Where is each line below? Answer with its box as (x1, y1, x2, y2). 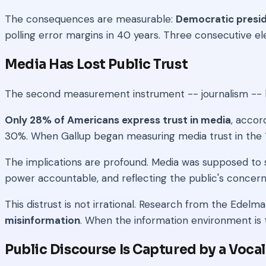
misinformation (5, 213, 80, 227)
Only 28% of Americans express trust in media (5, 113, 231, 126)
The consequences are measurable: (5, 12, 176, 26)
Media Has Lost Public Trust (5, 56, 188, 72)
